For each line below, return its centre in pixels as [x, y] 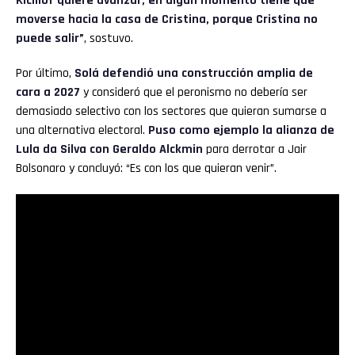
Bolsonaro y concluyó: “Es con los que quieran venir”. [146, 168]
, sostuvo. [109, 38]
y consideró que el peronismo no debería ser [194, 92]
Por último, [45, 73]
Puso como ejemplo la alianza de [241, 130]
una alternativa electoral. [82, 130]
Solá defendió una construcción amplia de [194, 73]
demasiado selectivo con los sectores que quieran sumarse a [171, 111]
